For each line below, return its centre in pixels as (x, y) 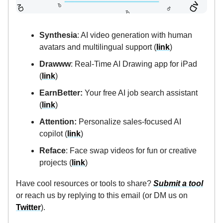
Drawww (55, 64)
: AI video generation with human (135, 35)
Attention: (59, 121)
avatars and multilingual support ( (98, 47)
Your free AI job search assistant (141, 93)
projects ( (56, 162)
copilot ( (53, 133)
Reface (53, 150)
